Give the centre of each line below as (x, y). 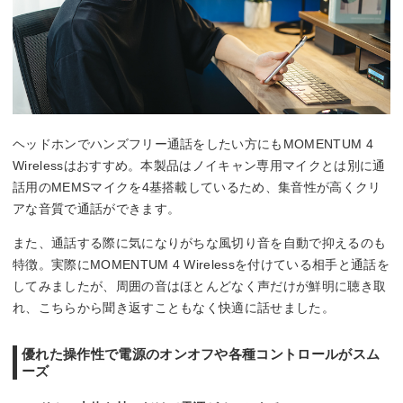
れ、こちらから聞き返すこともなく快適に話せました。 (174, 308)
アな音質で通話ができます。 (97, 209)
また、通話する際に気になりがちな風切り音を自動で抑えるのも (200, 243)
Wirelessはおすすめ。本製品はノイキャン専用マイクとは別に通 (199, 166)
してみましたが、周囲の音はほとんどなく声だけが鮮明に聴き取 (200, 287)
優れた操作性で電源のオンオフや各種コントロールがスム (201, 354)
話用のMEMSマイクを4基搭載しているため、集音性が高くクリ (197, 188)
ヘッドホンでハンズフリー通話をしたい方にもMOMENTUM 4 (193, 144)
